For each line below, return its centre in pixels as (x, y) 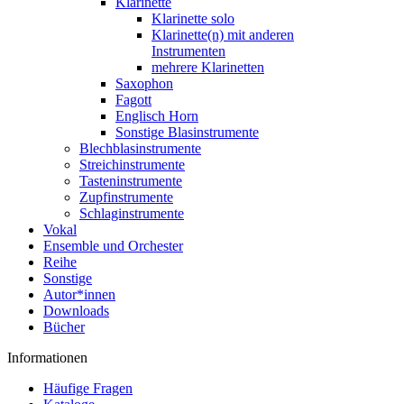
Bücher (64, 327)
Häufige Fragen (88, 388)
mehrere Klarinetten (208, 67)
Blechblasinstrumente (140, 148)
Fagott (133, 100)
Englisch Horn (157, 116)
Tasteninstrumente (131, 181)
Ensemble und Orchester (113, 246)
